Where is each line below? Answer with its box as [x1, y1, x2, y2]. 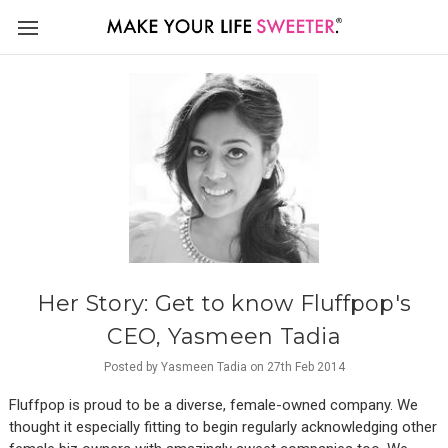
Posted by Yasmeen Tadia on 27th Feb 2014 [103, 360, 345, 374]
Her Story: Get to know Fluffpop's [36, 290, 412, 317]
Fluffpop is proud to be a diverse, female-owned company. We [9, 396, 418, 414]
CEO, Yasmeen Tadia [107, 323, 341, 350]
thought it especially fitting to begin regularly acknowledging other [9, 418, 437, 436]
